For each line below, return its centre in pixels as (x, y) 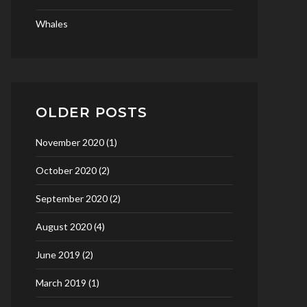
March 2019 (61, 283)
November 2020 (70, 142)
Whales (52, 24)
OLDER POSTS (91, 112)
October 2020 (66, 170)
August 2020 (64, 226)
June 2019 (58, 255)
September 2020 (72, 198)
